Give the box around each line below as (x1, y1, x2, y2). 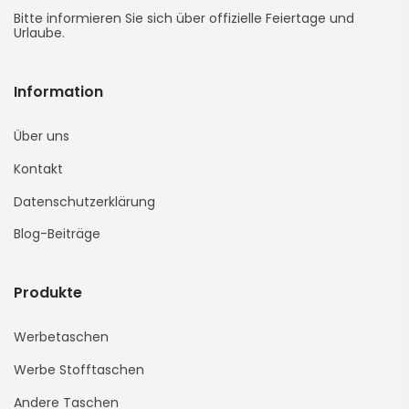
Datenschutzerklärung (14, 192, 155, 211)
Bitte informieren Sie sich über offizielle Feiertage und (14, 8, 354, 27)
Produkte (14, 281, 82, 303)
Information (14, 80, 103, 102)
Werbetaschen (14, 327, 109, 346)
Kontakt (14, 159, 63, 178)
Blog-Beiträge (14, 224, 100, 243)
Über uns (14, 126, 69, 145)
